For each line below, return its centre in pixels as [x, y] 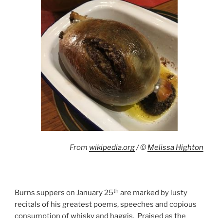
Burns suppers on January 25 [64, 193]
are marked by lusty [153, 193]
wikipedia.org [112, 148]
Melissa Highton [175, 148]
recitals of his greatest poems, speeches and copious [106, 205]
